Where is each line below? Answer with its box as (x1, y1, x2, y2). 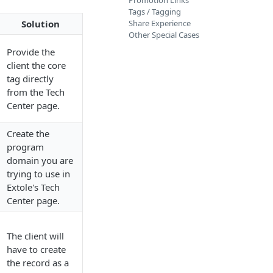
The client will (7, 230, 64, 242)
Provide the (7, 46, 55, 58)
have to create (7, 243, 66, 255)
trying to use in (7, 168, 70, 180)
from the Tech (7, 86, 65, 98)
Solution (21, 18, 60, 30)
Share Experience (129, 18, 191, 29)
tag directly (7, 73, 54, 85)
